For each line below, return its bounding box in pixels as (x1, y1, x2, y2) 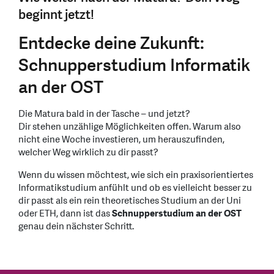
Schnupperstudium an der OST (112, 207, 242, 220)
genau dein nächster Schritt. (18, 220, 134, 233)
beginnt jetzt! (18, 6, 94, 24)
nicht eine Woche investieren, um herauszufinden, (18, 133, 224, 146)
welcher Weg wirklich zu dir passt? (18, 146, 158, 159)
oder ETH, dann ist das (18, 207, 112, 220)
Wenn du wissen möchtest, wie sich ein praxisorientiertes (18, 168, 253, 182)
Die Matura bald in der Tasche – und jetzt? (18, 107, 190, 120)
